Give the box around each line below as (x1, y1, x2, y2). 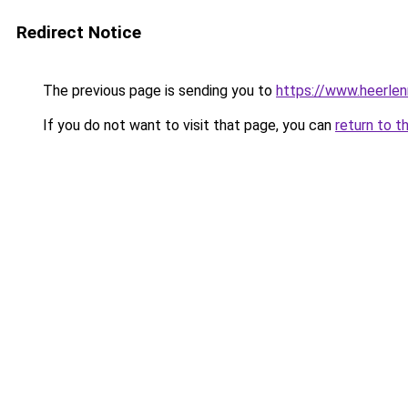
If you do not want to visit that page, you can (39, 117, 335, 134)
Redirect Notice (16, 22, 141, 43)
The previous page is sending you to (39, 82, 276, 99)
